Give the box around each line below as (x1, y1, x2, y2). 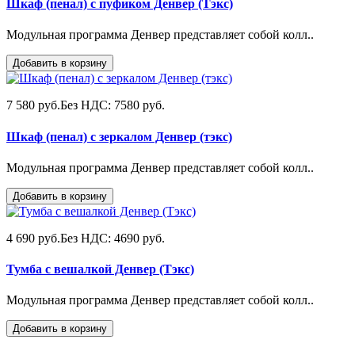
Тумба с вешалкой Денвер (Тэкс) (6, 262, 194, 277)
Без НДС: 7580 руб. (60, 98, 165, 113)
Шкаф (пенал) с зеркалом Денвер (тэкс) (6, 129, 232, 143)
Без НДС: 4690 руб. (60, 231, 165, 245)
